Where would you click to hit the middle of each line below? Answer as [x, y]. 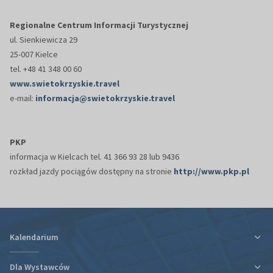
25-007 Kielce [34, 55]
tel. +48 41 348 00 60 [46, 69]
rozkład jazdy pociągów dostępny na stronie [92, 172]
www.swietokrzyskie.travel [65, 84]
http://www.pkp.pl [211, 172]
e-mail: [23, 98]
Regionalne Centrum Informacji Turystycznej [99, 25]
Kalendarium [34, 237]
